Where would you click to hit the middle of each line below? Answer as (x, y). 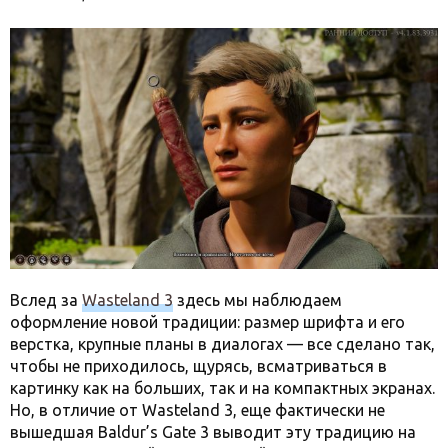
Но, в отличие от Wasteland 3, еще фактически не (197, 409)
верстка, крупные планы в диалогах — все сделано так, (222, 343)
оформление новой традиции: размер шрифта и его (207, 321)
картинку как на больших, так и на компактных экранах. (222, 387)
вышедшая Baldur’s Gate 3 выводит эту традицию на (213, 431)
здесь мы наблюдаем (257, 299)
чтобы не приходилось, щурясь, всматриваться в (198, 365)
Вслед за (46, 299)
